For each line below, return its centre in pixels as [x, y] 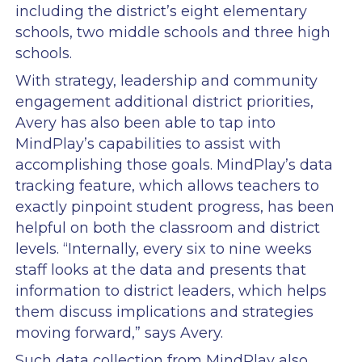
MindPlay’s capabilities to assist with [148, 143]
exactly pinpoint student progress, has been [175, 206]
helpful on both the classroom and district [167, 227]
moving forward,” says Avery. [119, 333]
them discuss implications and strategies [164, 311]
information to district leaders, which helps [170, 290]
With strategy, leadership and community [166, 80]
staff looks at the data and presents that [160, 269]
